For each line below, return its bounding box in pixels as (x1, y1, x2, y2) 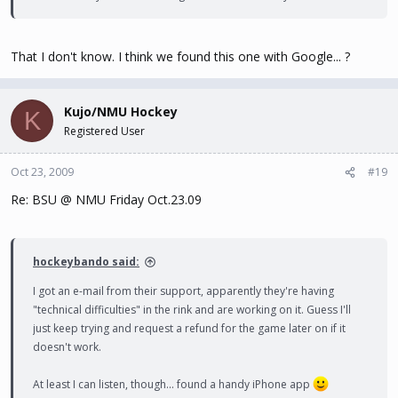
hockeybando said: (33, 254, 139, 269)
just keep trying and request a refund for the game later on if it (33, 321, 346, 336)
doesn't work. (33, 339, 101, 354)
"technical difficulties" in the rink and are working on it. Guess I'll (33, 302, 351, 317)
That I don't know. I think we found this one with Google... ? (11, 48, 350, 65)
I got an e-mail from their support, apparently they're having (33, 283, 334, 298)
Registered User (64, 123, 145, 139)
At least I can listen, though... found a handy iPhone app (33, 377, 313, 392)
